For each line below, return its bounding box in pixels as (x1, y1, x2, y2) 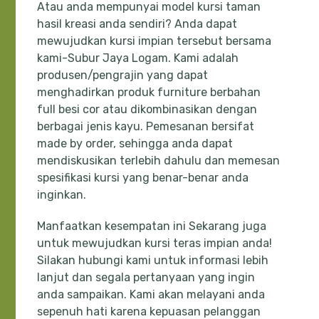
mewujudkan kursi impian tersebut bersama (37, 34, 272, 48)
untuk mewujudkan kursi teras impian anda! (37, 236, 273, 251)
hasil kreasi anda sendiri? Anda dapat (37, 17, 238, 31)
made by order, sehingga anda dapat (37, 137, 234, 151)
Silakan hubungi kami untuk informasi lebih (37, 253, 269, 268)
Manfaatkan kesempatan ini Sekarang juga (37, 219, 267, 234)
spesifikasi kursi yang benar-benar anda (37, 171, 249, 185)
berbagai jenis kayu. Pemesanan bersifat (37, 120, 255, 134)
